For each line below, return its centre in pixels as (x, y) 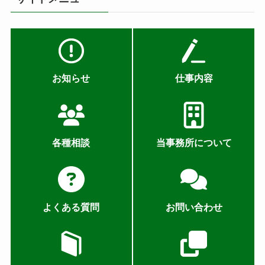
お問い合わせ (194, 207)
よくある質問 (71, 207)
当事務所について (194, 142)
